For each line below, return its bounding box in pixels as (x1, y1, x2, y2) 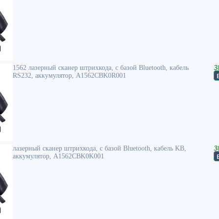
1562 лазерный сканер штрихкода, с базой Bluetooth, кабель (13, 64, 189, 72)
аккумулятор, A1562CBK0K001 (13, 152, 104, 160)
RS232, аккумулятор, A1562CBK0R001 (13, 71, 126, 80)
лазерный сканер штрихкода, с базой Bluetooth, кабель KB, (13, 144, 186, 153)
